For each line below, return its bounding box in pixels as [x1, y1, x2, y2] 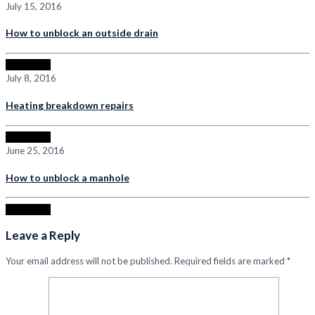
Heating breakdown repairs [6, 99, 134, 111]
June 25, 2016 [6, 145, 65, 157]
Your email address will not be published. [6, 255, 172, 266]
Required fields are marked [172, 255, 287, 266]
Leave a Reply [6, 227, 80, 243]
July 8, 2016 [6, 72, 56, 84]
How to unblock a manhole [6, 171, 129, 184]
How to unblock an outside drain [6, 27, 158, 39]
